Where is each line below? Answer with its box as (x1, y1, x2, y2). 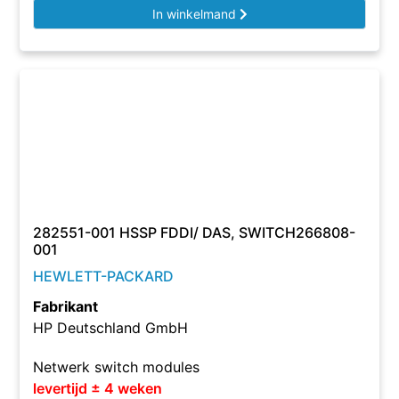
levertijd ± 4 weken (33, 379, 163, 397)
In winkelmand (151, 6, 240, 21)
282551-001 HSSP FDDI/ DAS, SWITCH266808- (33, 224, 356, 241)
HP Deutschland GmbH (33, 319, 189, 337)
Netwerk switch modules (33, 358, 200, 376)
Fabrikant (33, 297, 99, 315)
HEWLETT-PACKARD (33, 267, 175, 285)
